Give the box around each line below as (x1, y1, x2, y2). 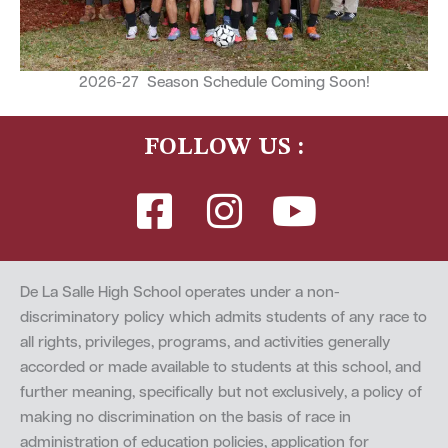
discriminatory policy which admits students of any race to (20, 309, 427, 326)
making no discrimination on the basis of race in (20, 409, 351, 426)
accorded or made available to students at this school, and (20, 359, 421, 376)
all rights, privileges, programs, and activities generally (20, 334, 391, 351)
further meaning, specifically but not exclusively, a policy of (20, 384, 422, 401)
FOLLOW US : (144, 135, 304, 160)
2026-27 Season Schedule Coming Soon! (78, 74, 370, 91)
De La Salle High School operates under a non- (20, 284, 340, 301)
